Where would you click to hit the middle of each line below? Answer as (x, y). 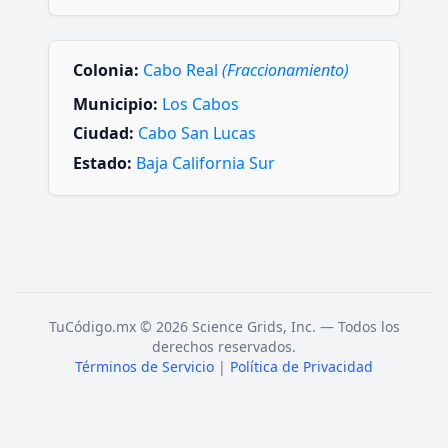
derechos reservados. (224, 346)
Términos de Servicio (144, 366)
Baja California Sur (205, 162)
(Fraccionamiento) (285, 70)
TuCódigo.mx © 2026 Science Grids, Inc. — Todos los (224, 326)
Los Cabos (200, 104)
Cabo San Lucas (197, 133)
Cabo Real (182, 70)
